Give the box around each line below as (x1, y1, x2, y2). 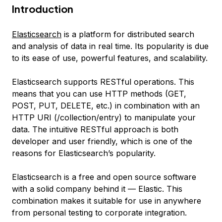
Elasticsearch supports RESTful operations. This (12, 77, 194, 87)
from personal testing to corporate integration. (12, 208, 187, 218)
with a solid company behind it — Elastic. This (12, 184, 182, 194)
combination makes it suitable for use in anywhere (12, 196, 201, 206)
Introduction (12, 2, 73, 15)
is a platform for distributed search (61, 29, 194, 39)
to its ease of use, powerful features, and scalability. (12, 53, 208, 63)
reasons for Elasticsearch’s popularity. (12, 148, 156, 158)
